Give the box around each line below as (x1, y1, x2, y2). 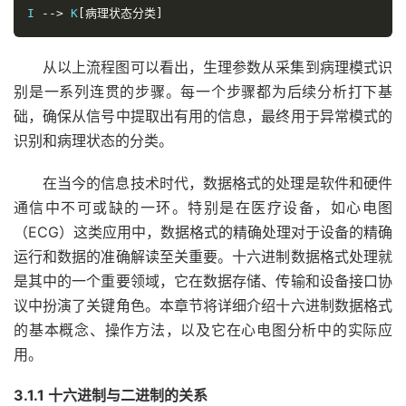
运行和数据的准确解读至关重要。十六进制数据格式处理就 (14, 247, 392, 266)
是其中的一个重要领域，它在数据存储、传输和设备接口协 (14, 272, 392, 290)
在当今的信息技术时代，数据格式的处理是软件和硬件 (43, 174, 392, 192)
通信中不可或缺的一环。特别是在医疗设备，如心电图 (14, 198, 392, 217)
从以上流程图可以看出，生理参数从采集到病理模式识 (43, 58, 392, 76)
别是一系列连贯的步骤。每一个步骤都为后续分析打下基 (14, 82, 392, 101)
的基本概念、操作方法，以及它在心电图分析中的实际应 (14, 321, 392, 339)
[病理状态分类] (78, 6, 163, 20)
